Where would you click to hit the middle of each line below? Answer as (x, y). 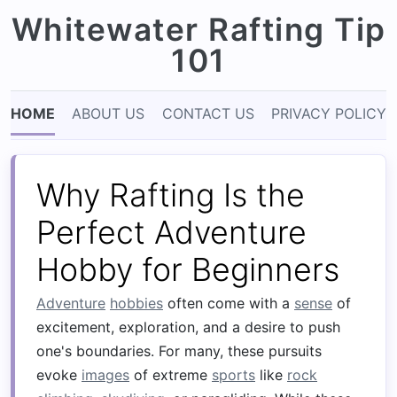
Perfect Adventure (171, 232)
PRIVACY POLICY (328, 113)
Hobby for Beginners (188, 269)
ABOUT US (109, 113)
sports (234, 375)
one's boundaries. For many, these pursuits (179, 351)
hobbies (136, 303)
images (105, 375)
